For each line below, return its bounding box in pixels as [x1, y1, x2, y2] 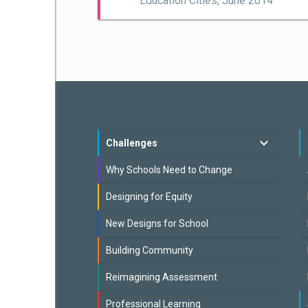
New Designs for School [106, 218, 208, 229]
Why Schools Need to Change [106, 164, 232, 175]
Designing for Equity [106, 191, 192, 202]
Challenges [106, 137, 157, 148]
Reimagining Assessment [106, 272, 217, 283]
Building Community [106, 245, 193, 256]
